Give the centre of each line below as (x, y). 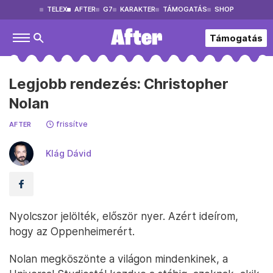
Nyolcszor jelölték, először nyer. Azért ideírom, (124, 216)
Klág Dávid (69, 153)
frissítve (72, 124)
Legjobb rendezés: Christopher (119, 84)
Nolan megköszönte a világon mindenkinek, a (119, 259)
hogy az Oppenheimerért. (72, 231)
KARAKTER (137, 9)
